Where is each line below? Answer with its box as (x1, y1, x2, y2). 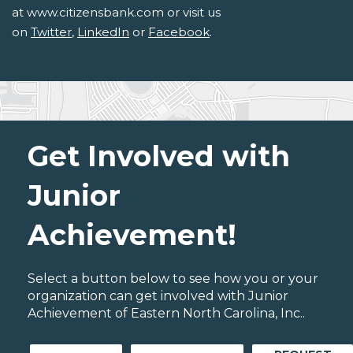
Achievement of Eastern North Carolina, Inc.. (28, 306, 305, 321)
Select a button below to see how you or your (28, 271, 318, 287)
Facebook (148, 24, 210, 40)
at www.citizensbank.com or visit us (12, 5, 221, 20)
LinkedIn (77, 24, 129, 40)
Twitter (31, 24, 72, 40)
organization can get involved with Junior (28, 288, 288, 304)
